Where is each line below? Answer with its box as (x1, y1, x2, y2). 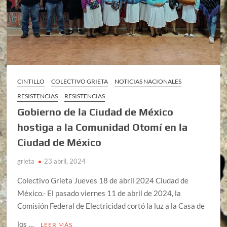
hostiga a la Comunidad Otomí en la (17, 121, 188, 133)
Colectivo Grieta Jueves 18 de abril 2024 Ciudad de (17, 175, 189, 185)
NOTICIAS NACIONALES (115, 77, 182, 85)
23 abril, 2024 (44, 157, 86, 165)
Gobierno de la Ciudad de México (17, 105, 174, 118)
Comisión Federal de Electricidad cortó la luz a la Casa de (17, 201, 205, 210)
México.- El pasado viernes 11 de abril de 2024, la (17, 188, 181, 198)
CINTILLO (17, 77, 45, 85)
